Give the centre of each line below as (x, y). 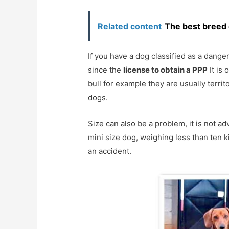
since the (106, 70)
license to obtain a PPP (166, 70)
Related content (130, 26)
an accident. (110, 151)
